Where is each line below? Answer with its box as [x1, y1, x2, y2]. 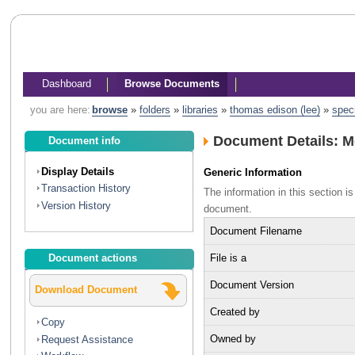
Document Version [209, 278, 294, 291]
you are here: [29, 104, 90, 116]
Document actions [48, 252, 138, 265]
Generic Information [204, 166, 303, 179]
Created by [209, 305, 260, 318]
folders [139, 104, 170, 116]
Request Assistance [41, 333, 134, 345]
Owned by [209, 332, 256, 345]
